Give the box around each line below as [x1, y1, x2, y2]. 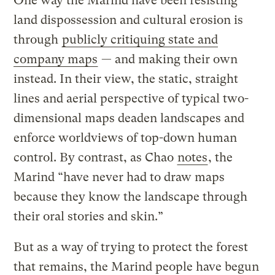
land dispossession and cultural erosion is [14, 12, 244, 27]
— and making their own [98, 52, 238, 66]
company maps [14, 52, 98, 66]
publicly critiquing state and [62, 32, 219, 47]
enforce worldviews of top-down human [14, 130, 238, 145]
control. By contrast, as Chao [14, 150, 177, 165]
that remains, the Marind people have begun [14, 259, 260, 274]
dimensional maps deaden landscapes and [14, 110, 245, 125]
